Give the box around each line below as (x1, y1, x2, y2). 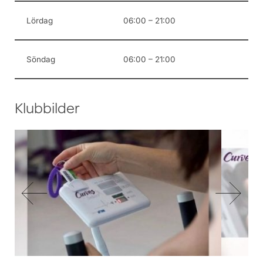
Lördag (26, 16, 53, 26)
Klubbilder (15, 103, 80, 119)
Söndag (26, 55, 55, 65)
